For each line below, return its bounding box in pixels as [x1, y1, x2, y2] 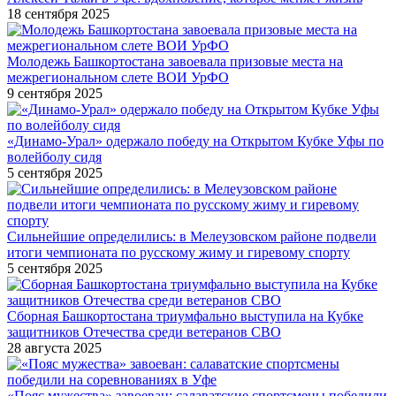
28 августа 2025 [7, 339, 102, 355]
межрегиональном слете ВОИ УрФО [7, 69, 229, 85]
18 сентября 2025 [7, 5, 110, 21]
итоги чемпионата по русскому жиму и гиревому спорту [7, 244, 350, 260]
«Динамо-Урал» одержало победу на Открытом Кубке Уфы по [7, 133, 384, 148]
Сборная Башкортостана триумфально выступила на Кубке [7, 308, 363, 324]
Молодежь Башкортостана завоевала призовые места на [7, 53, 343, 69]
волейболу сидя [7, 148, 102, 164]
